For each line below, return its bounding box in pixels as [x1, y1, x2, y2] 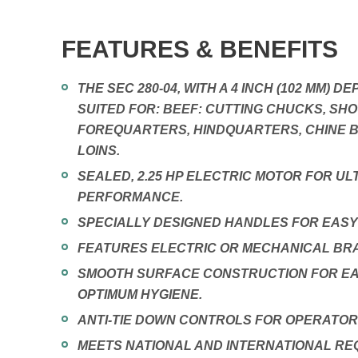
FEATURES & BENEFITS [62, 36, 338, 62]
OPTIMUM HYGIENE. [78, 288, 202, 301]
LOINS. [78, 144, 120, 157]
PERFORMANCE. [78, 190, 183, 204]
